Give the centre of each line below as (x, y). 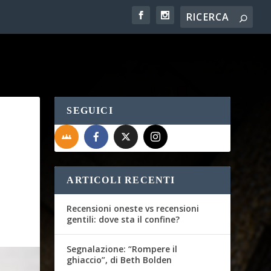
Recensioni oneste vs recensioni (133, 208)
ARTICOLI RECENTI (121, 180)
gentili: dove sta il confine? (123, 219)
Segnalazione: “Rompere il (122, 249)
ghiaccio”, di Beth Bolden (119, 260)
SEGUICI (90, 110)
